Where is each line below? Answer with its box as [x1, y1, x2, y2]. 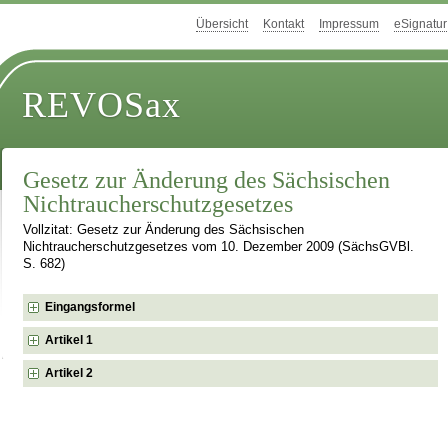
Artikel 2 [45, 365, 94, 380]
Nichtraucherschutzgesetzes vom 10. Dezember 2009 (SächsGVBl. [23, 240, 415, 255]
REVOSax [22, 85, 182, 126]
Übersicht [196, 17, 248, 32]
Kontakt [263, 17, 304, 32]
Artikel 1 [45, 332, 94, 347]
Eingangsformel [45, 299, 136, 314]
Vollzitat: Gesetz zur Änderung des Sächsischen [23, 223, 305, 238]
